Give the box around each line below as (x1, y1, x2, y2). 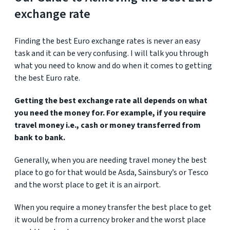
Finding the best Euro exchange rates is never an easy (14, 35, 200, 47)
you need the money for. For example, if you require (14, 107, 206, 119)
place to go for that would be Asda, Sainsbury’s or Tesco (14, 167, 208, 178)
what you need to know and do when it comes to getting (14, 60, 212, 71)
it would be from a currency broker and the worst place (14, 214, 206, 225)
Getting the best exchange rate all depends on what (14, 95, 207, 106)
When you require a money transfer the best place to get (14, 202, 212, 213)
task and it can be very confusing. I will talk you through (14, 48, 208, 59)
